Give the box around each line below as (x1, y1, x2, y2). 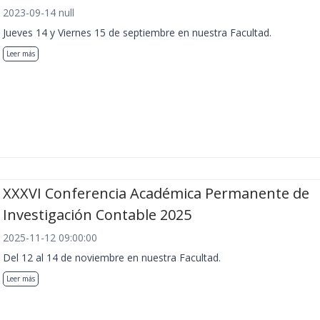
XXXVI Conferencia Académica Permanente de (3, 184, 309, 204)
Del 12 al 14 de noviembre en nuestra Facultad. (3, 251, 221, 265)
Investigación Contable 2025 (3, 205, 191, 225)
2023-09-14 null (3, 6, 74, 19)
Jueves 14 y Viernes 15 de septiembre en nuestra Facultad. (3, 26, 271, 39)
